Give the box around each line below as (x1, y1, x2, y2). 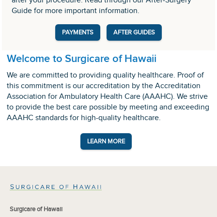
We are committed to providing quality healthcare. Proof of (7, 71, 204, 80)
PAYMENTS (62, 29, 93, 37)
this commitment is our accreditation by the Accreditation (7, 81, 201, 91)
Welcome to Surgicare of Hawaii (7, 52, 156, 66)
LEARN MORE (87, 138, 125, 146)
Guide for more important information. (12, 6, 140, 16)
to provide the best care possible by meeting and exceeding (7, 103, 210, 112)
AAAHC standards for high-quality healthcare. (7, 113, 161, 123)
